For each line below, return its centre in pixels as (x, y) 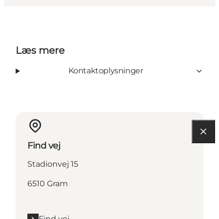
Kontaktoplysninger (106, 71)
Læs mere (40, 51)
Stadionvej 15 (53, 164)
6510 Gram (48, 184)
